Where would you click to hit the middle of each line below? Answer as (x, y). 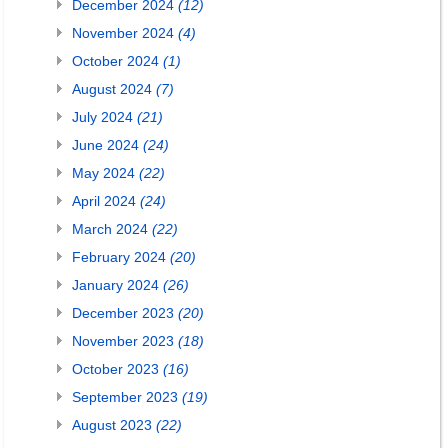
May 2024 (105, 173)
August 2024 (114, 89)
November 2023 (125, 341)
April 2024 (106, 201)
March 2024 (112, 229)
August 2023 (114, 425)
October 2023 (117, 369)
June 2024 (107, 145)
